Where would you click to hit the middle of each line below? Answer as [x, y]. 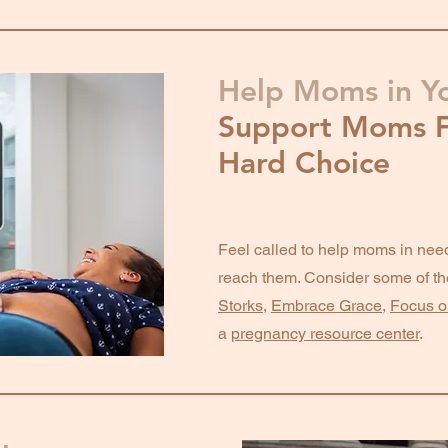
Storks [240, 305]
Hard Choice [304, 163]
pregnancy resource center [325, 333]
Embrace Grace [326, 305]
